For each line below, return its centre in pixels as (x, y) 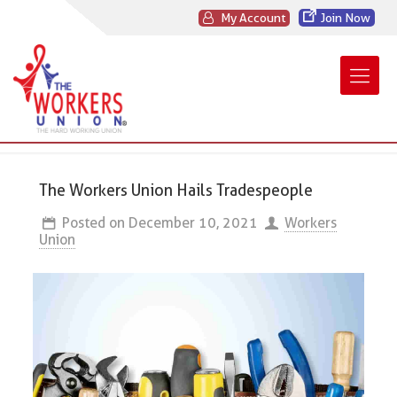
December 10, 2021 (193, 223)
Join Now (346, 18)
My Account (252, 18)
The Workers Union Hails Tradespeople (175, 190)
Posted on (93, 223)
